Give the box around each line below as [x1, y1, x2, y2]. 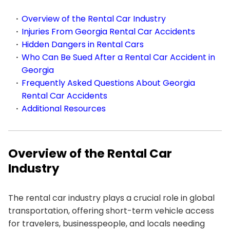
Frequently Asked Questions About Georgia [22, 77, 195, 89]
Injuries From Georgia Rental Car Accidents [22, 26, 195, 37]
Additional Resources [22, 103, 106, 114]
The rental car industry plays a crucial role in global [8, 192, 215, 204]
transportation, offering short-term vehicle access [8, 205, 214, 217]
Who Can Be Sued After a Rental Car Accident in [22, 51, 215, 63]
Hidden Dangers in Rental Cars [22, 39, 144, 50]
